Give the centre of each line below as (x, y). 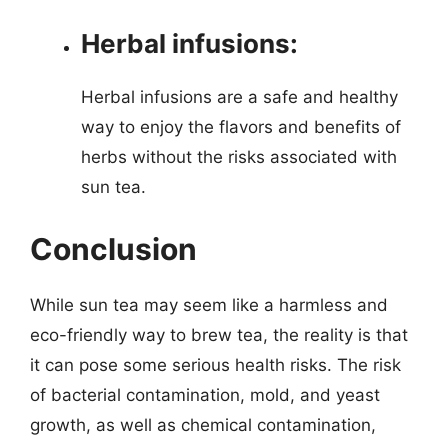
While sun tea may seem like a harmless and (209, 304)
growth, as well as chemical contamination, (203, 424)
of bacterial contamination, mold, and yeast (205, 394)
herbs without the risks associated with (239, 157)
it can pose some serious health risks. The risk (215, 364)
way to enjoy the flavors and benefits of (241, 127)
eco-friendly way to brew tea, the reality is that (219, 334)
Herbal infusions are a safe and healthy (239, 97)
